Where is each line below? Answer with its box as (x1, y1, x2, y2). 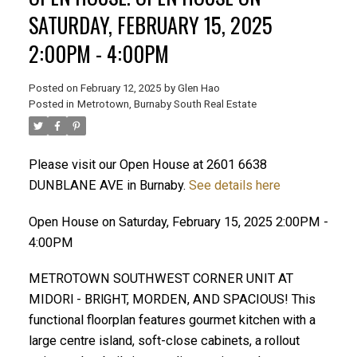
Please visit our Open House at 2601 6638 (28, 156, 267, 172)
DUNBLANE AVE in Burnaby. (28, 177, 189, 193)
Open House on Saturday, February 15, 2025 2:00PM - (28, 214, 328, 229)
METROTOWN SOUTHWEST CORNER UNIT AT (28, 271, 293, 287)
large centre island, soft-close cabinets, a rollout (28, 333, 300, 349)
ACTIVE (242, 208, 273, 219)
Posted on (28, 81, 80, 94)
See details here (188, 177, 280, 193)
